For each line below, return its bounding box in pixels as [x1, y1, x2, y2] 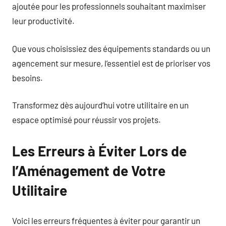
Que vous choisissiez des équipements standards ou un [12, 43, 210, 53]
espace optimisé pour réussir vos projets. [12, 115, 161, 125]
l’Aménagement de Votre [12, 162, 165, 179]
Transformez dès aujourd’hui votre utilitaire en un [12, 100, 189, 110]
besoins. [12, 72, 43, 83]
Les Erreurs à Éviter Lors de [12, 142, 187, 159]
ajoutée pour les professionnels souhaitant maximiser [12, 1, 206, 11]
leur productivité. [12, 16, 75, 26]
